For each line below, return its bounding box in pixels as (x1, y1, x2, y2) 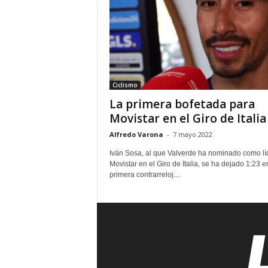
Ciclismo (112, 81, 138, 89)
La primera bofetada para (109, 96, 255, 112)
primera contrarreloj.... (109, 170, 181, 179)
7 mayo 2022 (172, 130, 212, 139)
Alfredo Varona (109, 130, 163, 139)
